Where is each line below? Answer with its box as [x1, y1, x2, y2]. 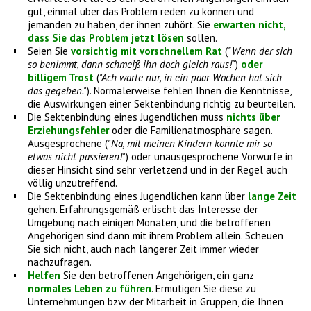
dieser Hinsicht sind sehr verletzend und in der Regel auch [28, 163, 287, 176]
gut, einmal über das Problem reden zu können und [28, 5, 254, 18]
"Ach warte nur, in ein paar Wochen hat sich [99, 71, 282, 84]
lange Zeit [248, 190, 296, 203]
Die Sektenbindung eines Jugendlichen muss [28, 110, 226, 124]
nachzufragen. [28, 255, 92, 269]
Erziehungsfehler [28, 124, 109, 137]
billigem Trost [28, 71, 94, 84]
